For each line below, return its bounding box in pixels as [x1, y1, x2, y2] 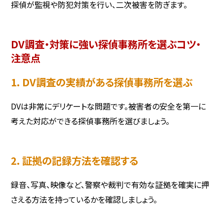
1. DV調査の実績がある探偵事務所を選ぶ [11, 74, 193, 89]
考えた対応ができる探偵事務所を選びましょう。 [11, 114, 170, 127]
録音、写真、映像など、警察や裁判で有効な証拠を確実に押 [11, 179, 210, 191]
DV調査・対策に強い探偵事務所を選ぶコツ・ [11, 37, 201, 52]
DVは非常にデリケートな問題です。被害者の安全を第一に [11, 100, 206, 112]
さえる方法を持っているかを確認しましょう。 [11, 193, 158, 206]
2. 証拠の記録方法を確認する [11, 152, 139, 168]
